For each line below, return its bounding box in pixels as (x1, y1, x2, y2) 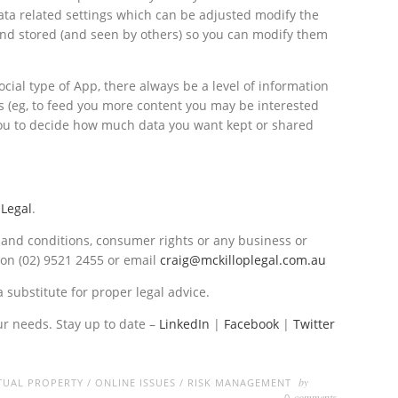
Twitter (293, 314, 335, 332)
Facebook (224, 314, 283, 332)
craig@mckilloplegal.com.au (160, 251, 326, 268)
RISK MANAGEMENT (187, 375, 291, 389)
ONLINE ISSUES (95, 375, 176, 389)
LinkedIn (159, 314, 213, 332)
